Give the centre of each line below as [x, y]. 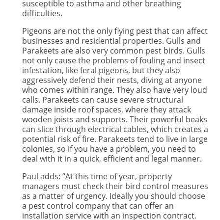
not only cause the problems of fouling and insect [113, 60]
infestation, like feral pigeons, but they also [101, 70]
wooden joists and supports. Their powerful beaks [114, 119]
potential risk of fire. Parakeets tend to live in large [115, 139]
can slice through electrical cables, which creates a [115, 129]
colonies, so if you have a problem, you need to [109, 149]
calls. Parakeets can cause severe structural [102, 100]
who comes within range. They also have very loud [114, 90]
